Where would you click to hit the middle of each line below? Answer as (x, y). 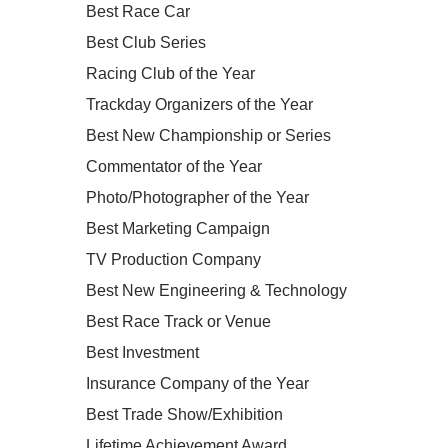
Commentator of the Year (173, 166)
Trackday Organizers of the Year (199, 104)
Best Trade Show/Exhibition (184, 414)
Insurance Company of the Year (197, 383)
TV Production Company (173, 259)
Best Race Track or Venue (178, 321)
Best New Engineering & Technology (216, 290)
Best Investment (142, 352)
